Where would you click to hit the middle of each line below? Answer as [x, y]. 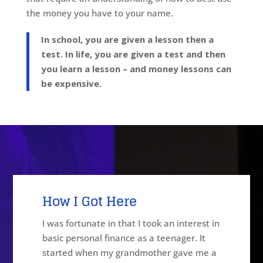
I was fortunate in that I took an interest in [131, 223]
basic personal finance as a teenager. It [124, 237]
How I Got [75, 201]
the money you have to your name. [100, 13]
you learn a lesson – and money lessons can [136, 68]
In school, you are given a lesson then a [127, 39]
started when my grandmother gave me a [130, 252]
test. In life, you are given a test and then [133, 54]
